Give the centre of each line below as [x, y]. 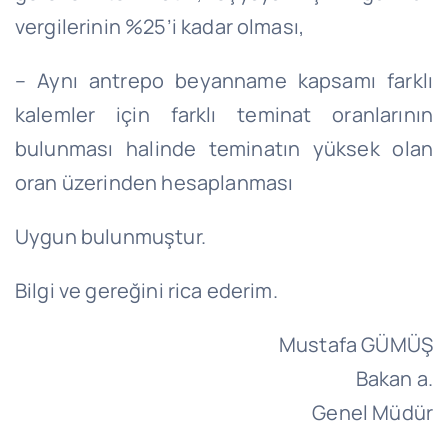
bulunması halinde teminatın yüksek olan [224, 148]
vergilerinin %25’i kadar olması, [159, 26]
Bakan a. [394, 378]
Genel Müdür [373, 412]
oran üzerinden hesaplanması [154, 182]
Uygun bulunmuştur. [110, 236]
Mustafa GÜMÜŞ [356, 344]
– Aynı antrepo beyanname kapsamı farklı [224, 80]
